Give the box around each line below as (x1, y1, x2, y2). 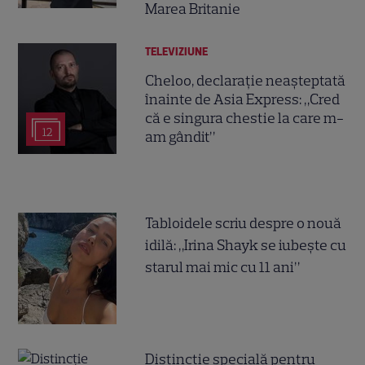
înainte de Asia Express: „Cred (145, 90, 341, 108)
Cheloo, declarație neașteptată (145, 71, 346, 90)
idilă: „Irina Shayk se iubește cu (145, 236, 347, 255)
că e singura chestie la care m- (145, 108, 345, 127)
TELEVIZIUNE (145, 45, 209, 59)
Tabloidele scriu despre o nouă (145, 214, 342, 233)
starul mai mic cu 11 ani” (145, 258, 301, 277)
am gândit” (145, 127, 216, 146)
